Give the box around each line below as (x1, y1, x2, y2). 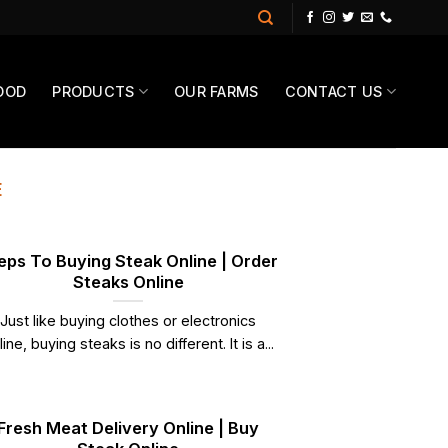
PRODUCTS (52, 82, 135, 100)
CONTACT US (284, 82, 383, 100)
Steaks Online (72, 271, 184, 292)
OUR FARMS (174, 82, 259, 100)
